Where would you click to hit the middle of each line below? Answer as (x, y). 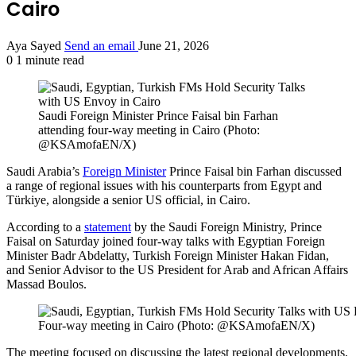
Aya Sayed (34, 46)
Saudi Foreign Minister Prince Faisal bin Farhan (158, 116)
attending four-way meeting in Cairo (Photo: (149, 130)
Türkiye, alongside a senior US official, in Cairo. (128, 200)
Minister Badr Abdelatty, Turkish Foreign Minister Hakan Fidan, (168, 256)
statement (108, 227)
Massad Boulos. (46, 284)
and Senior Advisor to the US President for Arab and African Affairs (177, 270)
